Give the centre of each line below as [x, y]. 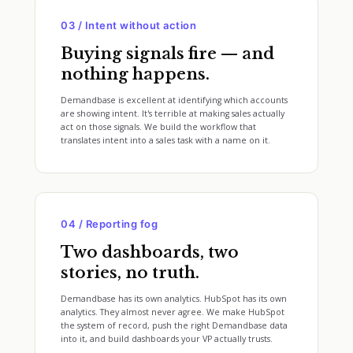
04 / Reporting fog [110, 224]
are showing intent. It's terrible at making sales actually [173, 113]
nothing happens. [135, 74]
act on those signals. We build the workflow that [158, 127]
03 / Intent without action [129, 25]
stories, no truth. [130, 273]
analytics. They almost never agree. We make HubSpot [173, 312]
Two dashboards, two [150, 252]
